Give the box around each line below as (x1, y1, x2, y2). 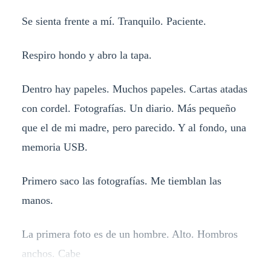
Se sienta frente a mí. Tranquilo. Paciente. (21, 15, 206, 28)
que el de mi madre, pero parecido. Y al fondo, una (21, 122, 246, 134)
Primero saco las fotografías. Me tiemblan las (21, 175, 221, 188)
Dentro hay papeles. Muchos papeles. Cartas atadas (21, 83, 247, 96)
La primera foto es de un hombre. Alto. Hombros (21, 228, 238, 241)
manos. (21, 194, 53, 207)
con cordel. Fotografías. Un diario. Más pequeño (21, 102, 236, 115)
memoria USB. (21, 141, 88, 154)
